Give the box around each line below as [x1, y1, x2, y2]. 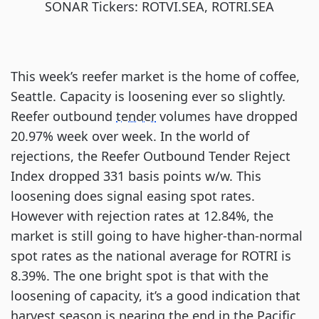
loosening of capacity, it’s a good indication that [11, 287, 300, 304]
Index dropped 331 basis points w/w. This [11, 167, 261, 184]
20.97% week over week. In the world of [11, 127, 249, 145]
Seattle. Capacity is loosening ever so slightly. [11, 88, 286, 105]
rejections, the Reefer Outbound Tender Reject [11, 147, 291, 164]
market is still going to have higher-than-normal [11, 227, 303, 244]
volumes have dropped [156, 108, 298, 125]
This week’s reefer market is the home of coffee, [11, 68, 300, 85]
